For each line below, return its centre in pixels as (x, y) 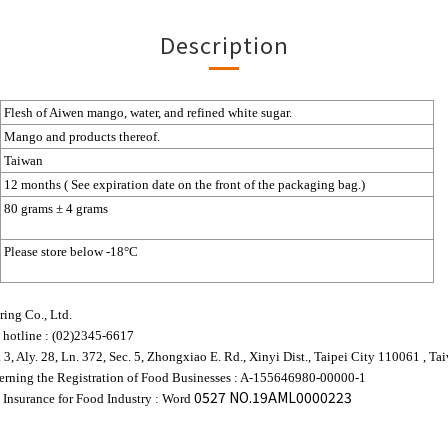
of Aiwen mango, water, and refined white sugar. (164, 112)
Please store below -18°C (71, 251)
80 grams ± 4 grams (56, 208)
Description (224, 44)
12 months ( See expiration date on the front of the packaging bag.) (184, 184)
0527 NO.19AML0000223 (273, 397)
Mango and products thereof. (82, 136)
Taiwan (23, 160)
